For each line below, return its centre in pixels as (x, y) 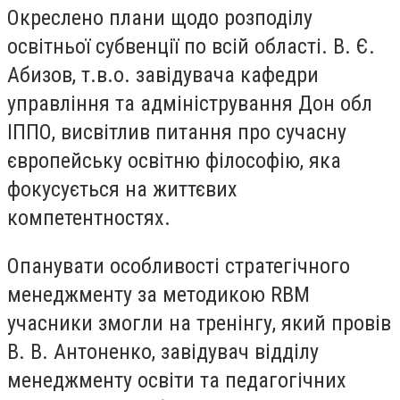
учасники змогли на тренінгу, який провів (199, 323)
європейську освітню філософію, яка (174, 160)
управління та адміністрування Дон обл (190, 103)
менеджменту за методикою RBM (158, 294)
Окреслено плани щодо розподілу (160, 17)
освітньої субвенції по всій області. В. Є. (191, 46)
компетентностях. (89, 217)
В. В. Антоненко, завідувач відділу (163, 351)
